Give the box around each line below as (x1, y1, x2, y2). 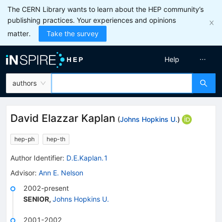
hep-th (47, 135, 65, 143)
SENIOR (23, 194, 49, 203)
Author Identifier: (10, 153, 64, 162)
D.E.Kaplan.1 (66, 153, 108, 162)
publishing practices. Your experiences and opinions (7, 16, 176, 24)
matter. (7, 29, 31, 38)
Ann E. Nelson (39, 168, 83, 177)
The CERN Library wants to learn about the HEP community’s (7, 5, 204, 13)
